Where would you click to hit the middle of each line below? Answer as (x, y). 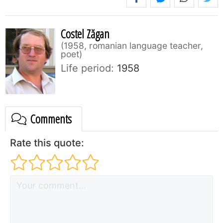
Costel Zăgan (85, 33)
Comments (50, 118)
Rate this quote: (47, 143)
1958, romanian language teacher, (133, 45)
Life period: (87, 68)
